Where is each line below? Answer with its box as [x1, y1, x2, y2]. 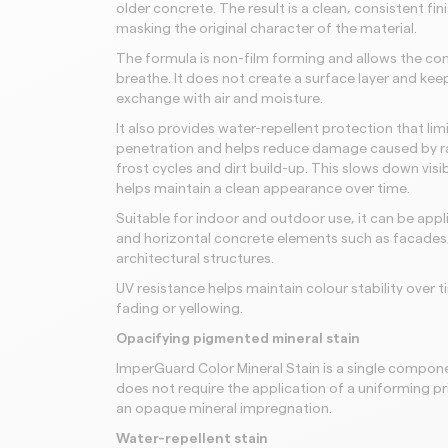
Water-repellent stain [116, 432, 268, 446]
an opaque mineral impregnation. [116, 402, 332, 416]
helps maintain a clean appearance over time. [116, 182, 410, 196]
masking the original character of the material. [116, 22, 417, 36]
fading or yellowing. [116, 302, 243, 316]
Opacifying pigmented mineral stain [116, 332, 360, 346]
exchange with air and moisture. [116, 92, 323, 106]
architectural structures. [116, 252, 274, 266]
